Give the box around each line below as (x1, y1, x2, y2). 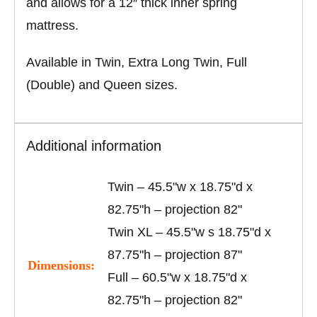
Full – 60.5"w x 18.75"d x (108, 270, 248, 285)
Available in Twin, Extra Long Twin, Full (26, 55, 248, 70)
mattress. (26, 18, 79, 33)
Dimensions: (28, 258, 96, 273)
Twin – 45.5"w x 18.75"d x (108, 180, 253, 195)
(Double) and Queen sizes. (26, 78, 178, 93)
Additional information (26, 138, 162, 154)
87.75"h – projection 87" (108, 248, 243, 263)
